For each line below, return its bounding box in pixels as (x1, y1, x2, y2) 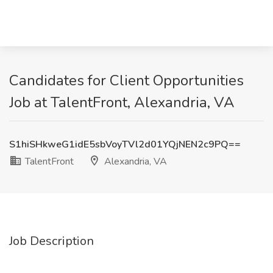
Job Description (9, 233, 94, 249)
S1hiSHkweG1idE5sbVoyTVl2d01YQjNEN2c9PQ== (9, 138, 241, 151)
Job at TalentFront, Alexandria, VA (9, 93, 235, 112)
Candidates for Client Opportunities (9, 71, 244, 90)
